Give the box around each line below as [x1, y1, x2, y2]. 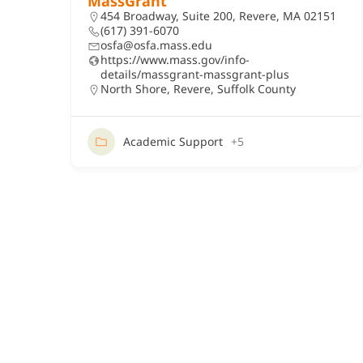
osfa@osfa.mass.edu [100, 37, 212, 53]
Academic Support [123, 134, 223, 149]
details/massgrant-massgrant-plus [100, 66, 289, 82]
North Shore [100, 81, 167, 96]
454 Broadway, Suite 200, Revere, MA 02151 [100, 8, 336, 23]
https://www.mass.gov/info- [100, 52, 250, 67]
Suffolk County [217, 81, 296, 96]
